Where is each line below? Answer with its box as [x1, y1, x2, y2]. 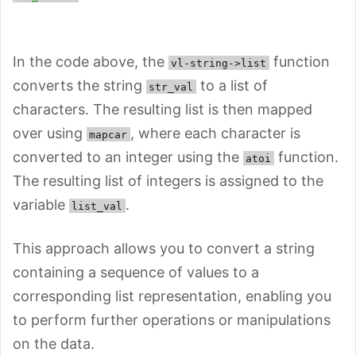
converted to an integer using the [13, 148, 243, 165]
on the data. [13, 335, 95, 352]
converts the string [13, 76, 146, 94]
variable [13, 195, 69, 213]
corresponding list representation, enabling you [13, 287, 331, 304]
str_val [149, 80, 194, 93]
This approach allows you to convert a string [13, 239, 315, 257]
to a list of [195, 76, 268, 94]
